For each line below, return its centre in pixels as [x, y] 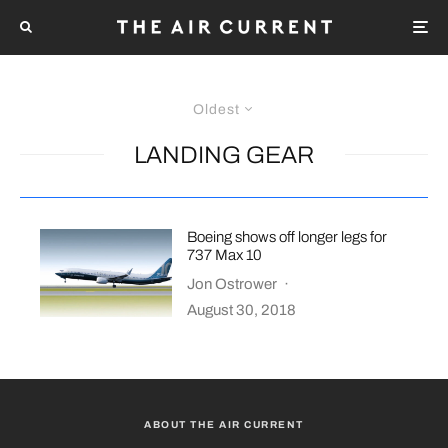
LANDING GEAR [224, 154]
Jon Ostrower [232, 283]
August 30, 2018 [242, 309]
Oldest [216, 109]
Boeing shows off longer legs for [287, 236]
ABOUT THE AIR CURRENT [224, 424]
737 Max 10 [225, 254]
